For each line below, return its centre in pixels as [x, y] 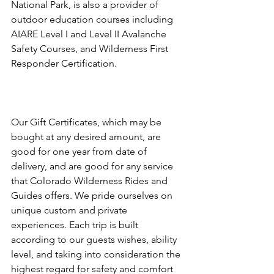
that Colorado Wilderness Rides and [91, 181]
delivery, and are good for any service [93, 166]
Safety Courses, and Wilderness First [91, 49]
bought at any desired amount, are [87, 137]
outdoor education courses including [93, 19]
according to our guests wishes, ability [95, 239]
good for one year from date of [80, 151]
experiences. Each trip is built [76, 225]
